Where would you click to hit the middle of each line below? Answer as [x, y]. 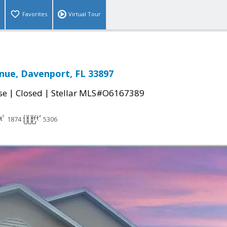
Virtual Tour [85, 14]
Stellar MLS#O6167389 [98, 93]
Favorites [35, 14]
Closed [29, 93]
